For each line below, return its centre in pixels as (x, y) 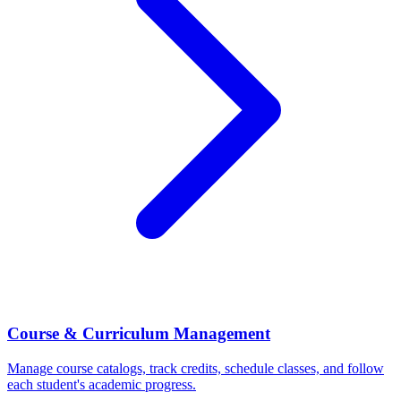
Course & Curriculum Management (139, 334)
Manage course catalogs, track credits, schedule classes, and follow (196, 368)
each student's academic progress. (102, 384)
